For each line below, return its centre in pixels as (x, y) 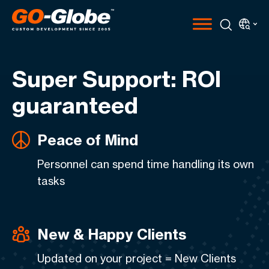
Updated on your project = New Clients (137, 258)
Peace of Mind (88, 140)
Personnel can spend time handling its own (146, 164)
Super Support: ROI (116, 79)
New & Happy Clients (112, 234)
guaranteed (75, 105)
